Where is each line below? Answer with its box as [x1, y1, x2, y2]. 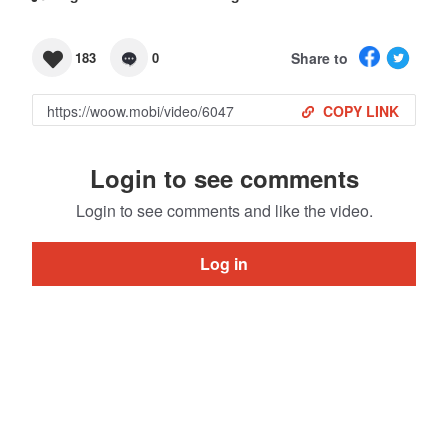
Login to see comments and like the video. [75, 199, 373, 222]
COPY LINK [323, 101, 399, 121]
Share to [291, 47, 348, 68]
